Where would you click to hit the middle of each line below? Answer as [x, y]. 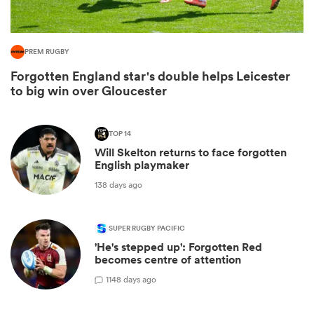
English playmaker [142, 165]
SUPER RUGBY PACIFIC [147, 229]
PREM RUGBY [47, 52]
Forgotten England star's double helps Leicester [150, 76]
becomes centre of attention [168, 260]
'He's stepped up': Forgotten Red [178, 247]
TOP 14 [120, 134]
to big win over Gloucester [89, 91]
